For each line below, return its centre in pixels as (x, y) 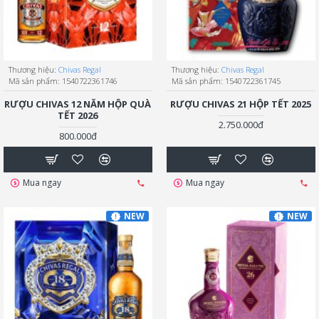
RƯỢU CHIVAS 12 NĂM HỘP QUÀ (78, 104)
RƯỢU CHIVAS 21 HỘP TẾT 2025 (241, 104)
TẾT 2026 (78, 116)
